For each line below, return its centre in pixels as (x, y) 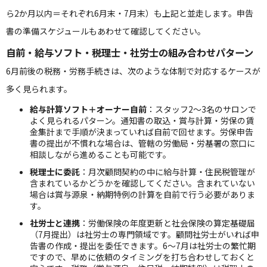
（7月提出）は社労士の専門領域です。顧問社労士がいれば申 (145, 234)
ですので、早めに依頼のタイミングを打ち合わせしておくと (142, 257)
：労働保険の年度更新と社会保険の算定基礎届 (167, 223)
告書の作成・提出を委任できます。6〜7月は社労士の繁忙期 (143, 246)
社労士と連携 (55, 223)
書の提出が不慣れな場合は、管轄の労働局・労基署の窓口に (142, 143)
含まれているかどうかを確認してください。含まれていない (142, 183)
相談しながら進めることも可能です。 (100, 154)
